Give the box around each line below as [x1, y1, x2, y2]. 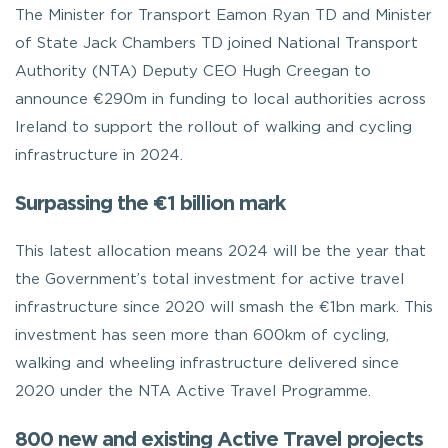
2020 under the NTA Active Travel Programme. [15, 384, 371, 398]
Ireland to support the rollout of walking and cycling [15, 120, 412, 134]
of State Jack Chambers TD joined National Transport [15, 36, 418, 50]
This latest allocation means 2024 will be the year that [15, 244, 426, 258]
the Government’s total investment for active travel [15, 272, 404, 286]
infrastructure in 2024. [15, 148, 183, 162]
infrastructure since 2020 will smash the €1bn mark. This [15, 300, 433, 314]
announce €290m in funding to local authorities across [15, 92, 426, 106]
